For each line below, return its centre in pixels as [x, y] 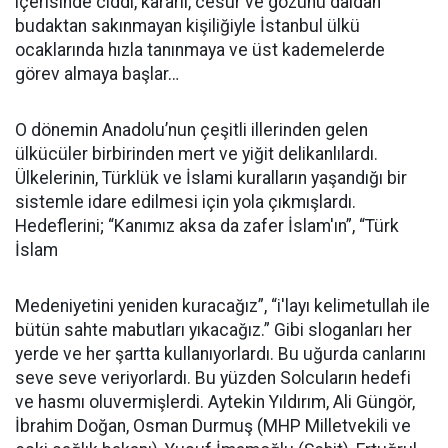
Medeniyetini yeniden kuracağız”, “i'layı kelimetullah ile [222, 306]
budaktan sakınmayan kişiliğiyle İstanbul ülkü [187, 26]
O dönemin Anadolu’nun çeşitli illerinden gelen [191, 130]
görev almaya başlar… [97, 74]
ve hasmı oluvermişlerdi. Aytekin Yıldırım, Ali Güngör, [215, 402]
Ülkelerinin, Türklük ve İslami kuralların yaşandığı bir [211, 178]
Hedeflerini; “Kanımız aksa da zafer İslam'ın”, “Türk [207, 226]
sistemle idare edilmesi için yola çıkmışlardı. [185, 202]
